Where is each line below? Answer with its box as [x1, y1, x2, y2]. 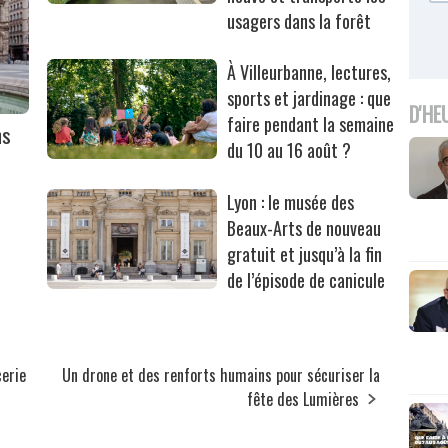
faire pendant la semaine [227, 111, 395, 138]
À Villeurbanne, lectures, [227, 59, 392, 86]
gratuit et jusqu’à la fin [227, 241, 383, 268]
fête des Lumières [247, 387, 360, 412]
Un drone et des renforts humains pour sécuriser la [62, 363, 381, 388]
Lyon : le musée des [227, 189, 355, 216]
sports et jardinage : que [227, 85, 392, 112]
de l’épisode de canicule [227, 267, 386, 294]
